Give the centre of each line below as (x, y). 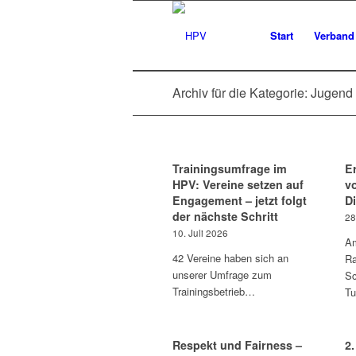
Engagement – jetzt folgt (240, 200)
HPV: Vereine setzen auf (238, 184)
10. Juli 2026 (200, 233)
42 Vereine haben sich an (230, 258)
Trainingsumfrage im (230, 168)
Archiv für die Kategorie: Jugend (263, 93)
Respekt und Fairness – (237, 345)
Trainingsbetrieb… (214, 291)
